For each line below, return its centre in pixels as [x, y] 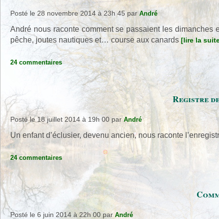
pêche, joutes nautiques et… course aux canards [96, 40]
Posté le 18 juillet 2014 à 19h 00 [60, 119]
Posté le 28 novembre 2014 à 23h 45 [68, 13]
